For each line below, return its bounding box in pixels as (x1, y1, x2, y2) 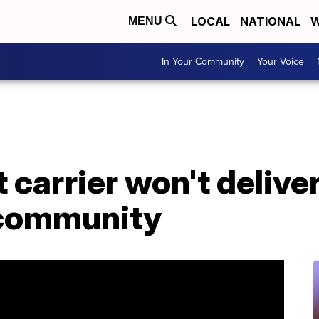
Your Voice (257, 54, 304, 69)
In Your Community (162, 54, 244, 69)
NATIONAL (240, 14, 300, 28)
